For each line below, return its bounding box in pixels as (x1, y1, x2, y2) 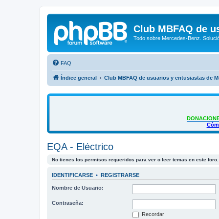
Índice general (61, 74, 97, 81)
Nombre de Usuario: (52, 185, 104, 191)
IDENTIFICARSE (52, 172, 93, 178)
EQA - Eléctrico (47, 141, 113, 152)
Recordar (140, 211, 164, 217)
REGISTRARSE (101, 172, 139, 178)
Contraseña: (52, 200, 84, 206)
